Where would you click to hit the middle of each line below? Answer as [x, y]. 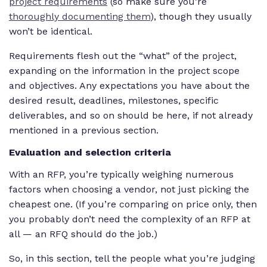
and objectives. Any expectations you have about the [129, 86]
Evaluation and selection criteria [90, 152]
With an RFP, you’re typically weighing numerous [121, 174]
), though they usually [201, 17]
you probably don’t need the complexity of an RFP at [130, 219]
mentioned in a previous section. [85, 131]
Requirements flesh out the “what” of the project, [123, 56]
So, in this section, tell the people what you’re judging [132, 258]
